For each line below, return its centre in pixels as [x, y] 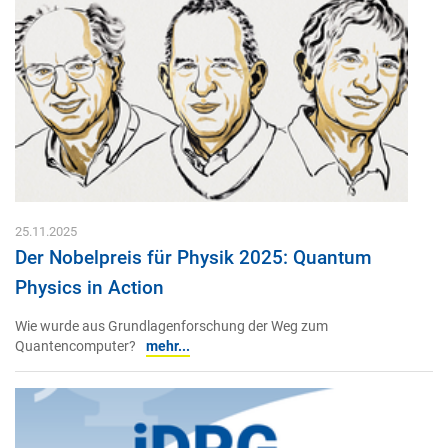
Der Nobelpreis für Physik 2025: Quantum [193, 257]
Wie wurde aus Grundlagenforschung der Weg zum [171, 327]
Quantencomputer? [75, 347]
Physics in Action [89, 287]
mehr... [168, 347]
